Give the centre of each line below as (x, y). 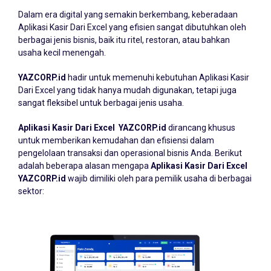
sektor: (31, 191)
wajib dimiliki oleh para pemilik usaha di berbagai (159, 178)
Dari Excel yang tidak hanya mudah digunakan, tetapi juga (127, 90)
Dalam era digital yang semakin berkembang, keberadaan (128, 15)
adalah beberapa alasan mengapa (84, 166)
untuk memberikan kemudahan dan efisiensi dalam (116, 140)
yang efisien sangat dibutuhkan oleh (177, 27)
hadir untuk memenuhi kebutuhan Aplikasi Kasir (158, 77)
